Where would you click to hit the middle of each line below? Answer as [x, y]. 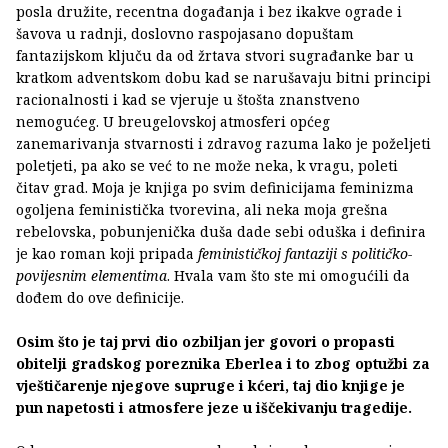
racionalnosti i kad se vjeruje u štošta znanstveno [188, 100]
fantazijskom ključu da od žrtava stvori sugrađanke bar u [215, 56]
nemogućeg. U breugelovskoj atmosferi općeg [173, 122]
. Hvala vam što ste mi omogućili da [288, 276]
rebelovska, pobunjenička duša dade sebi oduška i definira [221, 232]
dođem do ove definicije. [100, 298]
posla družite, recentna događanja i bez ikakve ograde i [209, 12]
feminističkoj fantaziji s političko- [305, 254]
